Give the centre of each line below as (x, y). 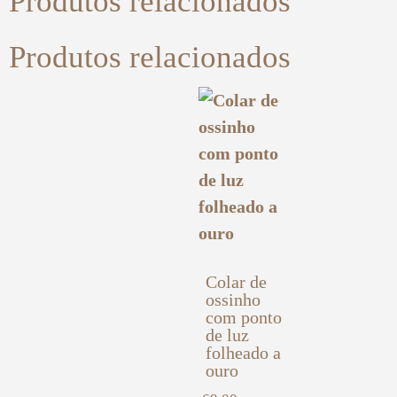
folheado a (243, 353)
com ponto (244, 318)
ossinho (233, 300)
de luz (227, 335)
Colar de (236, 282)
